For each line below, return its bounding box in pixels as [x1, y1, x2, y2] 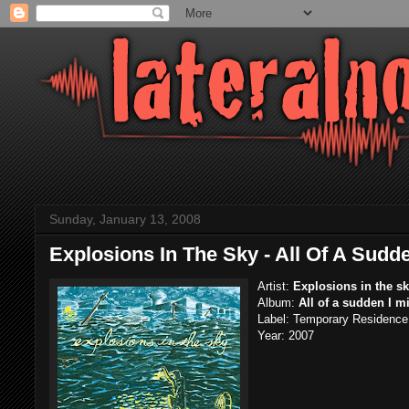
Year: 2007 [257, 329, 314, 342]
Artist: [257, 279, 293, 293]
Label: [257, 312, 293, 326]
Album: [257, 296, 299, 309]
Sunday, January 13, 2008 [49, 212, 201, 226]
